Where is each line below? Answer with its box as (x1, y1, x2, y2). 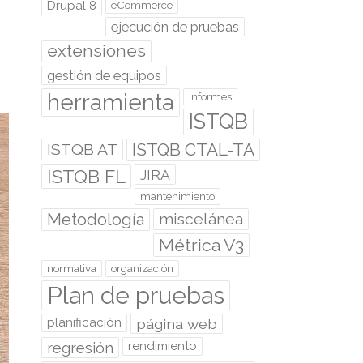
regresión (47, 339, 113, 357)
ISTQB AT (47, 140, 117, 159)
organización (111, 263, 173, 275)
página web (136, 315, 217, 332)
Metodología (47, 210, 144, 229)
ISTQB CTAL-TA (132, 139, 254, 160)
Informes (189, 91, 232, 103)
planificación (47, 315, 122, 330)
